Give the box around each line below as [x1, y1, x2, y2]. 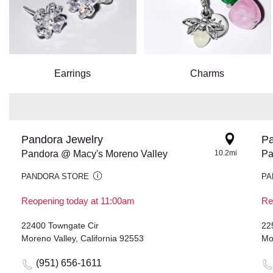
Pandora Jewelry [21, 133, 103, 146]
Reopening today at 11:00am [21, 196, 135, 207]
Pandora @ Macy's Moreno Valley [21, 149, 168, 160]
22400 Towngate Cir [21, 221, 99, 231]
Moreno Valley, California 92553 [21, 233, 144, 244]
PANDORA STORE [21, 172, 89, 182]
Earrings [54, 68, 91, 79]
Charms [190, 68, 225, 79]
